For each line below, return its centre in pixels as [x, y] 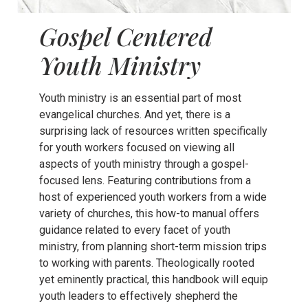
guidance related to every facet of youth [134, 230]
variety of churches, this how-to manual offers [149, 213]
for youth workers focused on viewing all [136, 147]
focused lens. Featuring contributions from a [145, 180]
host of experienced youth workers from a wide [153, 197]
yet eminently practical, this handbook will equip [153, 279]
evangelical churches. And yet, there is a [134, 114]
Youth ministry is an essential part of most [140, 98]
